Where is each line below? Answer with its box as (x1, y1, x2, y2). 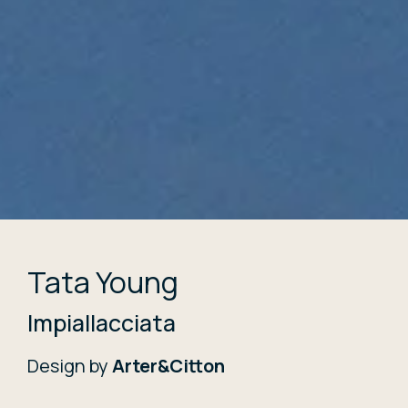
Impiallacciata (27, 307, 176, 340)
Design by (27, 353, 112, 379)
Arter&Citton (112, 353, 225, 379)
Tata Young (27, 261, 178, 303)
